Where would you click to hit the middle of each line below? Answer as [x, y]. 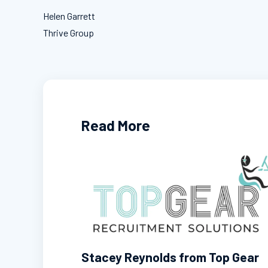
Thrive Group [68, 33]
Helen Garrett [69, 16]
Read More [116, 125]
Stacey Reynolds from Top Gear [170, 257]
